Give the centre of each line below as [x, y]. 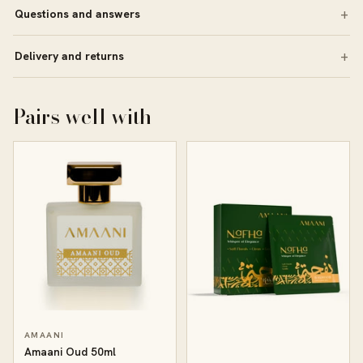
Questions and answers [77, 13]
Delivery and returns [69, 56]
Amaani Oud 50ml [70, 351]
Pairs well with [83, 116]
